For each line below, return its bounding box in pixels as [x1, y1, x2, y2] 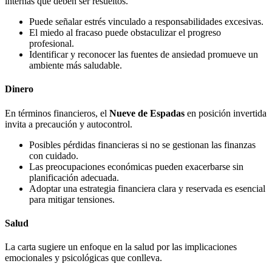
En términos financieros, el [5, 107, 109, 118]
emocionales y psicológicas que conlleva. [5, 253, 162, 263]
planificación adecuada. [29, 172, 119, 183]
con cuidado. [29, 150, 78, 161]
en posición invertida [185, 107, 267, 118]
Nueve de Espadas [109, 107, 185, 118]
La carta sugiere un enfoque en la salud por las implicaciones [5, 242, 237, 253]
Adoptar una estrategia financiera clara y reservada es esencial [29, 183, 265, 194]
